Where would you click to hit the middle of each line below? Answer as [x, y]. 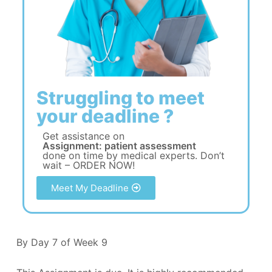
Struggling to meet [120, 97]
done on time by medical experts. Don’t [133, 155]
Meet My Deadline [90, 188]
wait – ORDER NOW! [88, 165]
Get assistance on [83, 136]
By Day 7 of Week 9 [62, 242]
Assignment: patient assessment [119, 145]
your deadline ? [105, 116]
